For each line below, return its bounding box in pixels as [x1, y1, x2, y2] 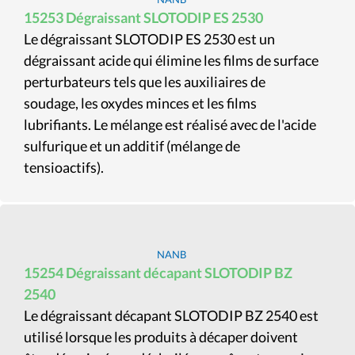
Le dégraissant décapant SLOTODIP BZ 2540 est [24, 307, 319, 324]
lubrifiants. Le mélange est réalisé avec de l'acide [24, 116, 316, 133]
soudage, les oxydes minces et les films [24, 94, 257, 112]
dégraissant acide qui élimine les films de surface [24, 52, 319, 69]
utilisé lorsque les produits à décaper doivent [24, 328, 298, 345]
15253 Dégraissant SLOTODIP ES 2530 [24, 9, 263, 26]
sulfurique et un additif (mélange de [24, 137, 240, 155]
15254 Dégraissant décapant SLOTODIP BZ [24, 264, 292, 281]
